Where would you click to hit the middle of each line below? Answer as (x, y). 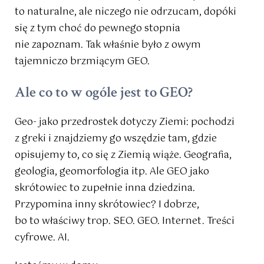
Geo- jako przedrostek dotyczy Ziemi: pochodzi (125, 123)
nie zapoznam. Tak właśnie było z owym (108, 45)
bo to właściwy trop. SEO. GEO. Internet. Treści (125, 222)
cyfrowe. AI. (42, 238)
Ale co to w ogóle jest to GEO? (104, 93)
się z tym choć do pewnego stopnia (98, 29)
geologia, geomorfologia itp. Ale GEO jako (112, 172)
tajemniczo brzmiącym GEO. (82, 62)
